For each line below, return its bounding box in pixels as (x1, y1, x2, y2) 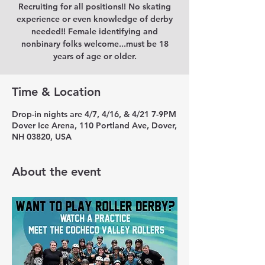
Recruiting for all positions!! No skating (18, 1, 171, 12)
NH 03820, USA (12, 131, 72, 142)
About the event (12, 164, 101, 179)
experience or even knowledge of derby (17, 14, 173, 24)
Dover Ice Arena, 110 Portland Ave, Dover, (12, 120, 177, 131)
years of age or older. (53, 51, 137, 62)
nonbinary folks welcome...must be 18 (21, 38, 169, 49)
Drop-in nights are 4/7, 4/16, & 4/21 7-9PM (12, 109, 176, 119)
